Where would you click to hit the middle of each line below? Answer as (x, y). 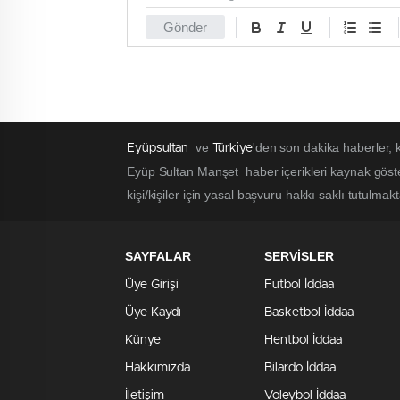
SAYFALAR (158, 257)
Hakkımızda (158, 368)
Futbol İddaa (299, 285)
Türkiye (232, 149)
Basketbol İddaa (309, 313)
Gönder (185, 28)
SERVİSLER (299, 257)
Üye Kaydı (153, 313)
